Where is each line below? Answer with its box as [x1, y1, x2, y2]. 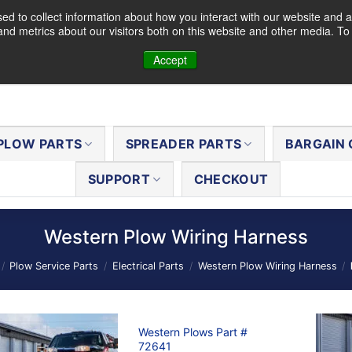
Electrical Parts [112, 260, 184, 272]
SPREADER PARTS [125, 136, 242, 152]
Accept [152, 52, 187, 68]
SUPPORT [87, 171, 151, 187]
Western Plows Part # [138, 324, 248, 339]
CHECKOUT [193, 171, 269, 187]
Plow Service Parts [9, 260, 99, 272]
